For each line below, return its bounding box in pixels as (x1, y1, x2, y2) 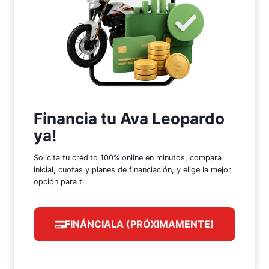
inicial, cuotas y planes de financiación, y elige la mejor (34, 165, 231, 175)
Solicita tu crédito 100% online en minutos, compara (34, 153, 222, 163)
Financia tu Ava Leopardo (34, 109, 225, 128)
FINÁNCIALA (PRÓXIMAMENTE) (64, 218, 214, 231)
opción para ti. (34, 177, 86, 187)
